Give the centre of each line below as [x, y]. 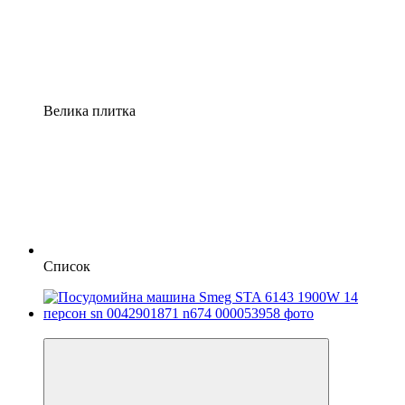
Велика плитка [89, 110]
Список [67, 266]
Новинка [71, 329]
